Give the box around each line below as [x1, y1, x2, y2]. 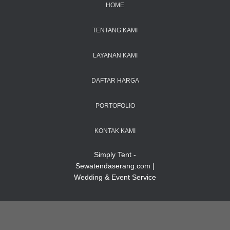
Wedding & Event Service [74, 173, 156, 181]
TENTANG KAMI [92, 27, 138, 34]
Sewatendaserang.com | [75, 162, 155, 170]
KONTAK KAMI [94, 127, 136, 135]
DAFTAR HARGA [91, 77, 139, 84]
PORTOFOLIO [95, 102, 135, 109]
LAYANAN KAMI [92, 52, 138, 59]
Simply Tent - [94, 150, 136, 159]
